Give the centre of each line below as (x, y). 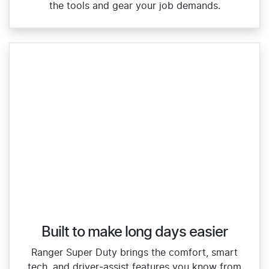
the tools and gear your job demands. (134, 6)
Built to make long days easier (134, 232)
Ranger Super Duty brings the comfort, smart (134, 252)
